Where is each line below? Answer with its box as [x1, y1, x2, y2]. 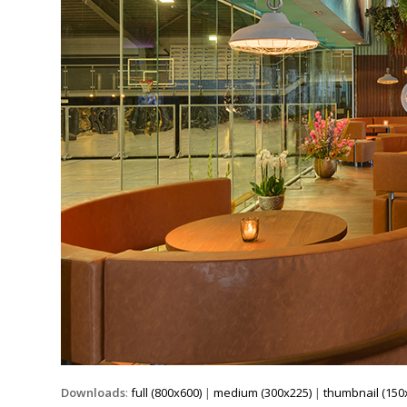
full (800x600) [131, 384, 203, 401]
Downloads [61, 384, 126, 401]
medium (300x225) [213, 384, 313, 401]
